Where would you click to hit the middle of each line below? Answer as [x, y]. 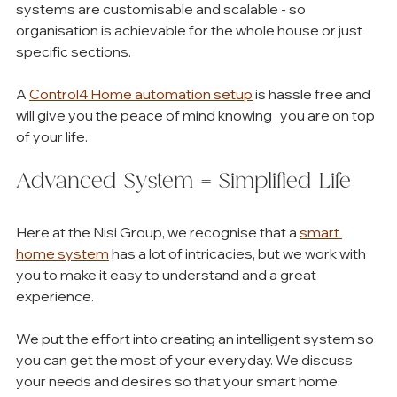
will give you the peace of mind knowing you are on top [197, 116]
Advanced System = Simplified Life [183, 183]
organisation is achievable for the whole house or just [191, 31]
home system [62, 254]
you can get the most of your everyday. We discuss [186, 360]
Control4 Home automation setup [141, 94]
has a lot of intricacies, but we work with [239, 254]
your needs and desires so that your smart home [178, 381]
